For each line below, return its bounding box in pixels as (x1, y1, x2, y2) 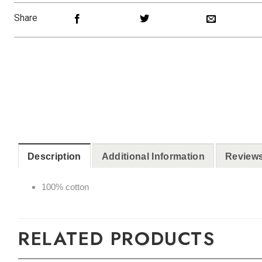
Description (27, 151, 81, 161)
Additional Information (101, 151, 205, 161)
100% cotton (41, 181, 89, 192)
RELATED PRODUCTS (18, 225, 215, 253)
